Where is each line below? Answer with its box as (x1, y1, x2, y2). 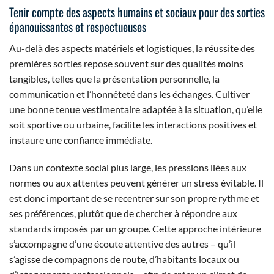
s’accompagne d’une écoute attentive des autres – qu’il (9, 238, 235, 250)
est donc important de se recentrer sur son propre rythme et (9, 192, 259, 204)
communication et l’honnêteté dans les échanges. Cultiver (9, 87, 250, 100)
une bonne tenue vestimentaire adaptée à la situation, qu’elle (9, 103, 262, 115)
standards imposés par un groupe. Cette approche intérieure (9, 223, 261, 235)
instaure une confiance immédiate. (9, 133, 152, 146)
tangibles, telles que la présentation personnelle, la (9, 72, 220, 84)
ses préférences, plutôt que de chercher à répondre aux (9, 207, 237, 220)
